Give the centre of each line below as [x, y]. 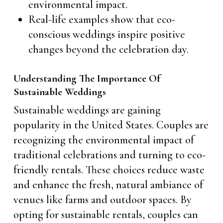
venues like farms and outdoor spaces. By [102, 200]
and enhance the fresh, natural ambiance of [108, 185]
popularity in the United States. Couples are [111, 125]
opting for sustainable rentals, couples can [106, 215]
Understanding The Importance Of [87, 78]
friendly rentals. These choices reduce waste [109, 170]
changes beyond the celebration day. [108, 49]
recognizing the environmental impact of [104, 140]
